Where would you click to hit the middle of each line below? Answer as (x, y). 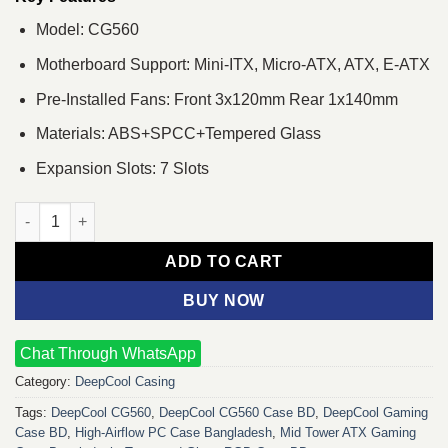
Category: (45, 381)
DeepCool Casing (125, 381)
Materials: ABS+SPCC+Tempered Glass (178, 134)
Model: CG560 (87, 30)
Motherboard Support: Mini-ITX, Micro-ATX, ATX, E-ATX (232, 65)
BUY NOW (224, 300)
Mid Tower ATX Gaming (348, 432)
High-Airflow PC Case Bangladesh (173, 432)
